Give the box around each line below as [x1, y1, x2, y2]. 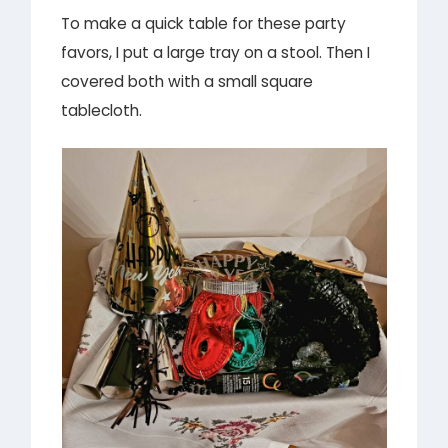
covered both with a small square [61, 71, 314, 93]
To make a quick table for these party [61, 13, 347, 35]
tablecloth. [61, 100, 143, 122]
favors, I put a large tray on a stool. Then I [61, 42, 371, 64]
